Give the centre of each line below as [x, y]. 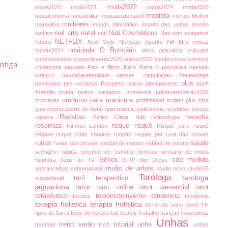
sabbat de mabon [123, 143]
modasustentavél [124, 16]
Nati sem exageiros [184, 33]
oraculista [173, 51]
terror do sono [166, 205]
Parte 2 [151, 67]
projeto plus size [188, 101]
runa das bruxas [187, 135]
